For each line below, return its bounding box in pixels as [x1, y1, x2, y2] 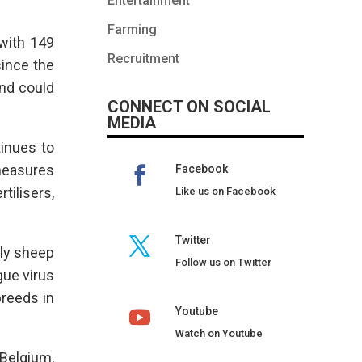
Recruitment [107, 51, 179, 67]
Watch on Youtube [175, 326, 263, 339]
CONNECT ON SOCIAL [107, 97, 271, 117]
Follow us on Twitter [175, 255, 271, 268]
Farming [107, 22, 157, 38]
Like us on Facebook [175, 184, 276, 197]
